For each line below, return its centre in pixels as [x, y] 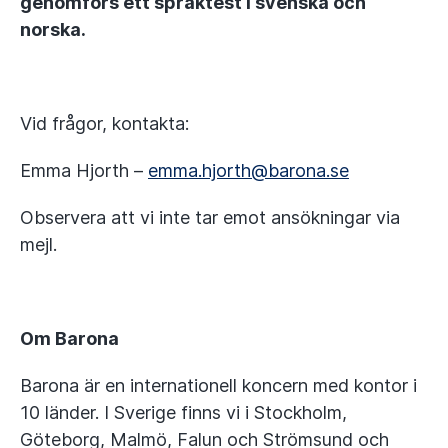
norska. [53, 29]
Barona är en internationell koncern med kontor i [218, 385]
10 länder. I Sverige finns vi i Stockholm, [183, 412]
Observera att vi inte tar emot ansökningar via [210, 217]
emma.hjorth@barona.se [248, 170]
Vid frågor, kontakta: [104, 123]
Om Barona [69, 338]
